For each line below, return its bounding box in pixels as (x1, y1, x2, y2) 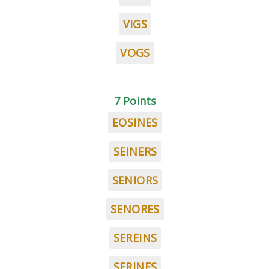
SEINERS (113, 144, 157, 159)
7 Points (114, 94, 156, 108)
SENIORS (112, 173, 159, 187)
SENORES (110, 202, 160, 216)
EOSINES (112, 115, 158, 130)
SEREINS (113, 231, 157, 245)
